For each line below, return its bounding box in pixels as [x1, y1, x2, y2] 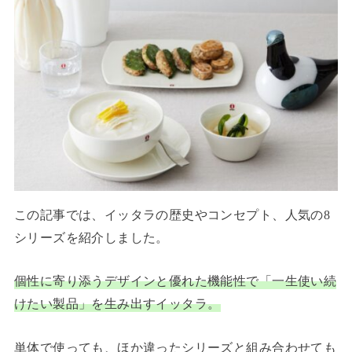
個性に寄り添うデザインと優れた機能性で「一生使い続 [13, 273, 337, 289]
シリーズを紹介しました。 [13, 230, 169, 246]
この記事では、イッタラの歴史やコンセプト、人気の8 [13, 207, 331, 223]
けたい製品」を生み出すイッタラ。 [13, 296, 221, 312]
